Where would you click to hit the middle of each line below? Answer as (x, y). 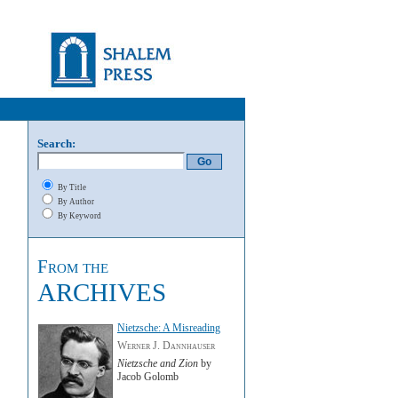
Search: (56, 143)
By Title (71, 187)
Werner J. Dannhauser (166, 346)
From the (73, 267)
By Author (75, 202)
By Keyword (79, 216)
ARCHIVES (102, 292)
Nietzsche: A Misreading (169, 328)
